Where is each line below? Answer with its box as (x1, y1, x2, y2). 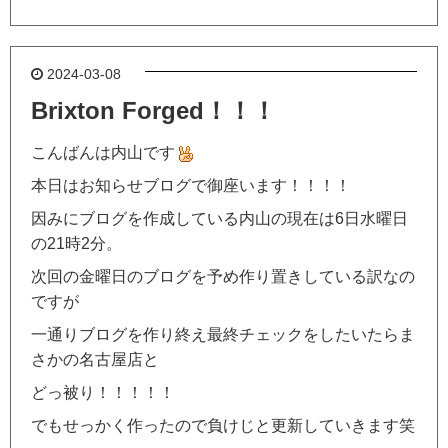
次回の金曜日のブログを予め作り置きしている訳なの (31, 268, 415, 286)
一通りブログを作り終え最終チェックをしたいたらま (31, 326, 415, 344)
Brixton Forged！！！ (31, 97, 276, 125)
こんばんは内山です (31, 144, 175, 162)
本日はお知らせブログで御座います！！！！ (31, 177, 351, 195)
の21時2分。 (31, 235, 122, 253)
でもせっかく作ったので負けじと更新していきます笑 (31, 417, 415, 435)
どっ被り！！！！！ (31, 384, 175, 402)
